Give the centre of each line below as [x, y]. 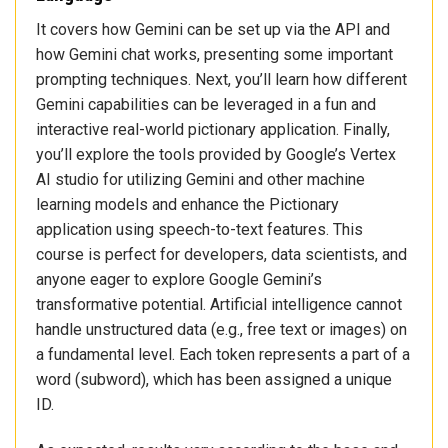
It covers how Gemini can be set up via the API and [213, 29]
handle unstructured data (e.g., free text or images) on [221, 329]
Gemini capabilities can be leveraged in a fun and [206, 104]
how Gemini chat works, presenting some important [214, 54]
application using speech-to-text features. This [199, 229]
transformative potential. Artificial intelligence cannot [219, 304]
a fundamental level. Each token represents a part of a [223, 354]
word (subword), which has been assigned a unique [214, 379]
